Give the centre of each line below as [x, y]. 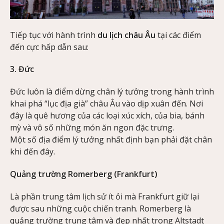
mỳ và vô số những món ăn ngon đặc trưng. [93, 128]
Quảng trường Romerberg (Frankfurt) [84, 174]
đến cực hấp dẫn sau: [49, 47]
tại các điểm [178, 35]
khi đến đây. [32, 152]
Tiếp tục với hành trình [54, 35]
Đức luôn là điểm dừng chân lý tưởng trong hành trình [112, 92]
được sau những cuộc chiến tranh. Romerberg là [100, 208]
